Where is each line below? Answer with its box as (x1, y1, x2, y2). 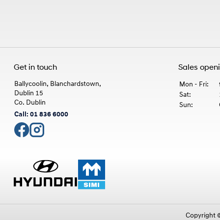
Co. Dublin (14, 99, 46, 107)
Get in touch (14, 64, 57, 72)
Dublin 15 (14, 90, 44, 97)
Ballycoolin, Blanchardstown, (14, 81, 102, 88)
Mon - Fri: (179, 81, 209, 88)
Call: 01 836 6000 (14, 111, 69, 118)
